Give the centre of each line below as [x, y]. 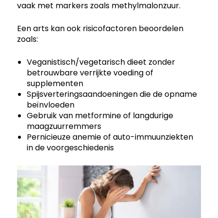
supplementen [55, 83]
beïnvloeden [51, 105]
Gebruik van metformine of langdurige [100, 115]
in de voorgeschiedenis [70, 147]
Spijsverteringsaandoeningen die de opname [112, 94]
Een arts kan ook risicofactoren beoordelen [100, 28]
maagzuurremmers [64, 126]
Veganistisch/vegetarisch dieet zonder [101, 62]
